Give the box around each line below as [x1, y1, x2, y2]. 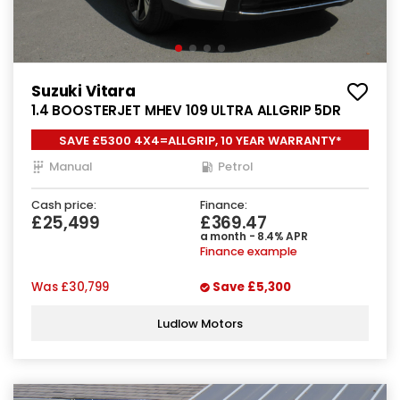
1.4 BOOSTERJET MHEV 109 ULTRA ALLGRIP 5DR [31, 101, 341, 121]
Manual [49, 158, 92, 176]
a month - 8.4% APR [200, 229, 308, 245]
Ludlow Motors [157, 314, 243, 332]
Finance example [200, 244, 297, 260]
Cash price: [31, 197, 96, 213]
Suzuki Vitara [31, 80, 137, 103]
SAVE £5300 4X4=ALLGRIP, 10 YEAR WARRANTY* [58, 132, 342, 150]
